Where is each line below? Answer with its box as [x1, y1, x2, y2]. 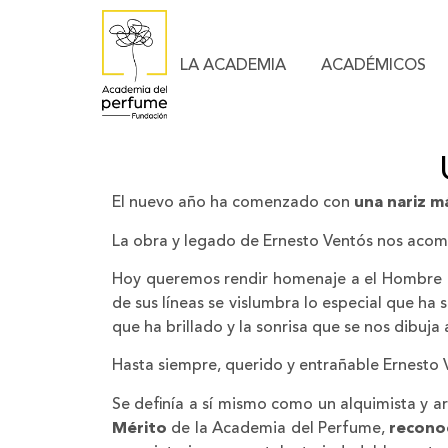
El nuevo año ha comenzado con [112, 195, 354, 212]
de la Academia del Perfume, [167, 420, 390, 437]
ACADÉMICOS [320, 57, 426, 74]
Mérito [112, 420, 167, 437]
